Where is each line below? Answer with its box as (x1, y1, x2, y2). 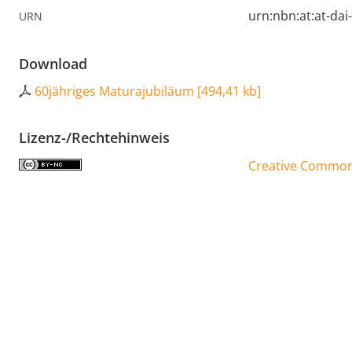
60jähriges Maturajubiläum (35, 82, 194, 101)
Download (19, 54, 87, 74)
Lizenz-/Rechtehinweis (19, 128, 170, 148)
